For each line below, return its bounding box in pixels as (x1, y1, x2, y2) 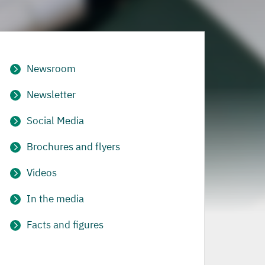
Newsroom (27, 62, 76, 75)
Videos (27, 166, 57, 179)
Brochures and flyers (27, 140, 120, 153)
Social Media (27, 114, 84, 127)
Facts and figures (27, 218, 104, 231)
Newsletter (27, 88, 76, 101)
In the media (27, 192, 84, 205)
